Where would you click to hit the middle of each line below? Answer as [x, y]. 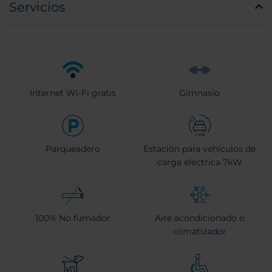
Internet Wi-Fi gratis [73, 93]
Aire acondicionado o [199, 218]
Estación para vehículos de [199, 149]
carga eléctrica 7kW [199, 162]
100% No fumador [73, 218]
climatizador [199, 232]
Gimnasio [199, 93]
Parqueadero [73, 149]
